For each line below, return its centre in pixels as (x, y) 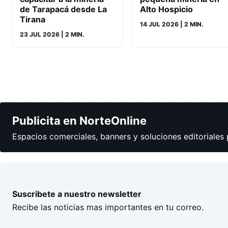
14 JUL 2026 (159, 24)
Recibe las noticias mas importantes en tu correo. (108, 207)
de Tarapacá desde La (63, 9)
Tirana (33, 19)
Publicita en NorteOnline (79, 121)
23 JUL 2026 (40, 34)
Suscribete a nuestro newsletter (77, 194)
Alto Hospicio (166, 9)
